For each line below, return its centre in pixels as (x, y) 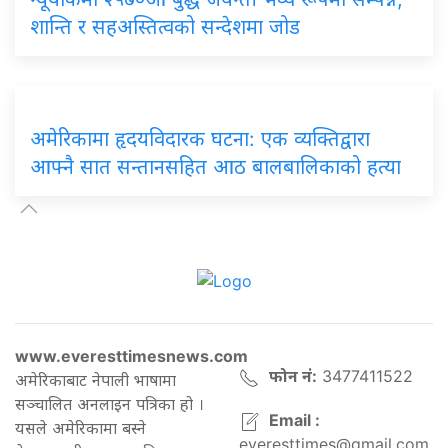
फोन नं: (293, 376)
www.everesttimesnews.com (131, 356)
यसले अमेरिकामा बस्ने (80, 428)
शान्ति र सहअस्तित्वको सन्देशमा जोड (165, 26)
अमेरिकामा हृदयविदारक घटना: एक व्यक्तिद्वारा (200, 138)
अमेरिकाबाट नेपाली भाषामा (95, 380)
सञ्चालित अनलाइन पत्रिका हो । (109, 404)
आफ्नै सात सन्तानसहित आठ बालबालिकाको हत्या (215, 166)
